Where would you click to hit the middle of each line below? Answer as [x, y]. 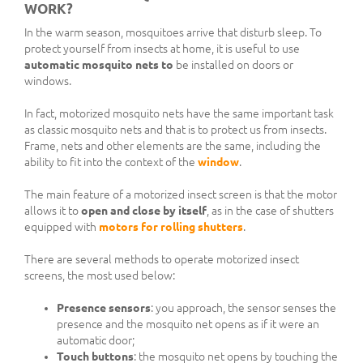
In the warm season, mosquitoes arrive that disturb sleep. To [173, 33]
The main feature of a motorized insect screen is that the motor [181, 195]
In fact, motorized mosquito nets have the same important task [179, 114]
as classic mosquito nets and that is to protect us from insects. [175, 130]
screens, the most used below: [100, 276]
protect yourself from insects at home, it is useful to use [162, 49]
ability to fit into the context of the [111, 162]
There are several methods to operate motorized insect [162, 260]
